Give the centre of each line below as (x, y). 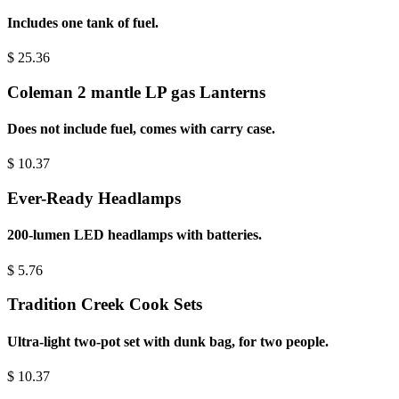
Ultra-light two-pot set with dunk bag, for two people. (168, 341)
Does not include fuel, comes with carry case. (141, 129)
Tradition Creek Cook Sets (105, 305)
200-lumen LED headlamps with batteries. (134, 235)
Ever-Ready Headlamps (94, 199)
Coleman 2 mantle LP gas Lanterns (136, 92)
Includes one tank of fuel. (83, 22)
